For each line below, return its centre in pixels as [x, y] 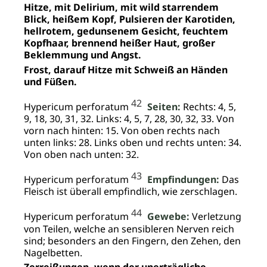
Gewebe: [168, 217]
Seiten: [164, 106]
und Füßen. [50, 81]
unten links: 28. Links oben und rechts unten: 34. [133, 142]
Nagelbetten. [53, 252]
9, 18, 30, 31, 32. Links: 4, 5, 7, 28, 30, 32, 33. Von [129, 118]
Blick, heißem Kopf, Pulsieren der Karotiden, [130, 19]
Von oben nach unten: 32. [81, 154]
